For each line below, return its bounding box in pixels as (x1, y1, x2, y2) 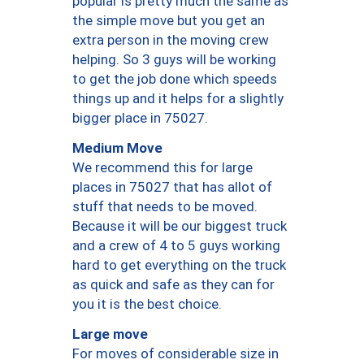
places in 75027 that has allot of (72, 179, 272, 196)
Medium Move (72, 139, 162, 156)
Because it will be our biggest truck (72, 218, 287, 235)
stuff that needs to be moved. (72, 198, 258, 215)
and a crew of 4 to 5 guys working (72, 237, 280, 254)
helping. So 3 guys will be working (72, 51, 276, 68)
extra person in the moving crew (72, 32, 269, 49)
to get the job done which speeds (72, 71, 277, 88)
